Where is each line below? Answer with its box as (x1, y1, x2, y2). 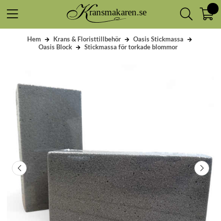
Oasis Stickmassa (133, 35, 184, 43)
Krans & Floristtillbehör (53, 35, 121, 43)
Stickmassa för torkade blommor (84, 42, 178, 51)
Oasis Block (38, 42, 72, 51)
